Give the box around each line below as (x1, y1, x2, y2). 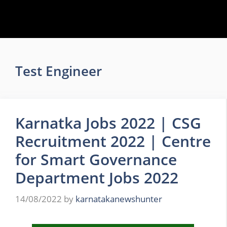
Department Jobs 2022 (15, 167, 178, 188)
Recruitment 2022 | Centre (15, 131, 211, 152)
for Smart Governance (15, 149, 177, 170)
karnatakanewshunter (75, 193, 162, 205)
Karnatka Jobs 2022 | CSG (15, 112, 201, 133)
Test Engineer (15, 62, 102, 80)
